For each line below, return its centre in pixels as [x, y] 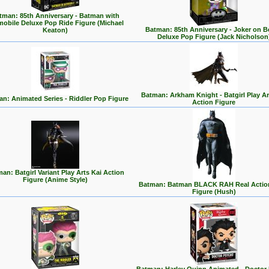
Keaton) [55, 30]
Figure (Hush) [214, 192]
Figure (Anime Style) [55, 180]
